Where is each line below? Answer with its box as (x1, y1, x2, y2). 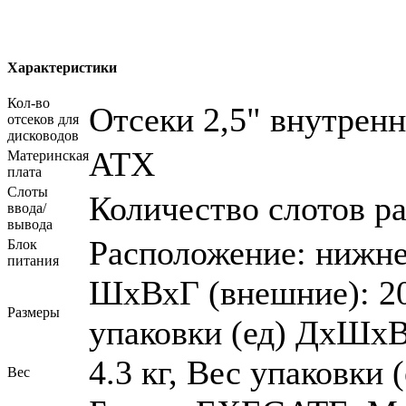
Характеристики (7, 59, 117, 75)
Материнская (7, 148, 89, 164)
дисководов (7, 128, 79, 144)
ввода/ (7, 200, 46, 217)
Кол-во (7, 95, 50, 111)
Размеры (7, 304, 60, 321)
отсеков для (7, 111, 79, 128)
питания (7, 253, 59, 269)
